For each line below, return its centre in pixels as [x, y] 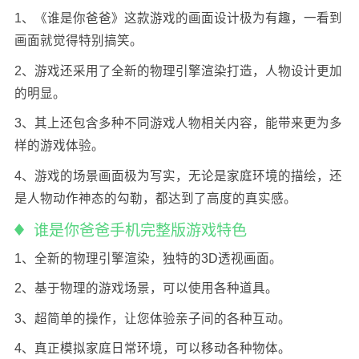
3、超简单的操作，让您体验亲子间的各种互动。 [152, 318]
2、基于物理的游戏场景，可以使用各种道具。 [146, 288]
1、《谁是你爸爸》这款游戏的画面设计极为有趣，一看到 [178, 18]
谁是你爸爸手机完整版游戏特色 [138, 230]
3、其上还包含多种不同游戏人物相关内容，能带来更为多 [178, 123]
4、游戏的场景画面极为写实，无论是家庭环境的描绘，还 [178, 176]
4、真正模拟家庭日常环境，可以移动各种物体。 [152, 349]
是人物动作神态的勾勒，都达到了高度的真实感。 [155, 199]
